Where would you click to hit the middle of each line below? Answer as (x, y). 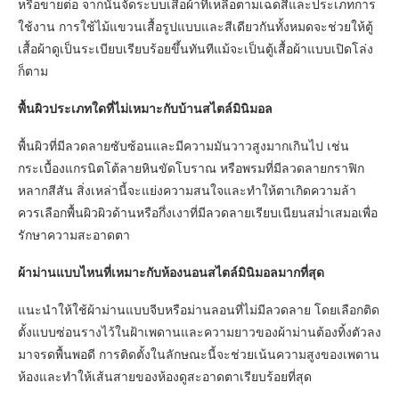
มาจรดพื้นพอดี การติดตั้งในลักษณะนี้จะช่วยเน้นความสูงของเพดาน (199, 354)
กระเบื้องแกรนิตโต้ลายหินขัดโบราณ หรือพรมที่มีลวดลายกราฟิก (191, 167)
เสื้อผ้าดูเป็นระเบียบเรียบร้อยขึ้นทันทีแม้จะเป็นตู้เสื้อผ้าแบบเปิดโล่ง (195, 48)
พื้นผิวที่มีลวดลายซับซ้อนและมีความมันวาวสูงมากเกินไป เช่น (183, 145)
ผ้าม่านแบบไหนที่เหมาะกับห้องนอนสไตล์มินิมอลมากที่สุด (171, 272)
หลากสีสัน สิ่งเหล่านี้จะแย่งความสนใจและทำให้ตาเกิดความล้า (187, 190)
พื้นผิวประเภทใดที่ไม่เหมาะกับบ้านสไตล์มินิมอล (145, 108)
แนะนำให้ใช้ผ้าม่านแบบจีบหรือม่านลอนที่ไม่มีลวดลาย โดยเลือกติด (199, 309)
